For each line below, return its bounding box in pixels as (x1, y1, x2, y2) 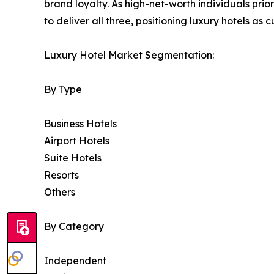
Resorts (44, 168, 79, 181)
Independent (44, 254, 106, 267)
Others (44, 185, 75, 198)
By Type (44, 83, 82, 95)
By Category (44, 220, 104, 232)
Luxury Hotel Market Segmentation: (44, 48, 214, 61)
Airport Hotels (44, 134, 109, 147)
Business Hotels (44, 117, 117, 130)
